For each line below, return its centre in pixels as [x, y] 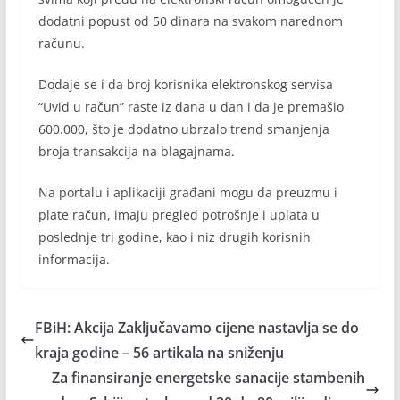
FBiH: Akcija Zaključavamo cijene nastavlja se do [196, 327]
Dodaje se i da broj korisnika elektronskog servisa [185, 84]
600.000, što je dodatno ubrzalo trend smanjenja [183, 129]
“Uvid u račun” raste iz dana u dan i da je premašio [191, 106]
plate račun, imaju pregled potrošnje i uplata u [179, 214]
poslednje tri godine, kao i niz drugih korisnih [174, 237]
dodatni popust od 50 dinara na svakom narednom [190, 21]
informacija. [74, 259]
